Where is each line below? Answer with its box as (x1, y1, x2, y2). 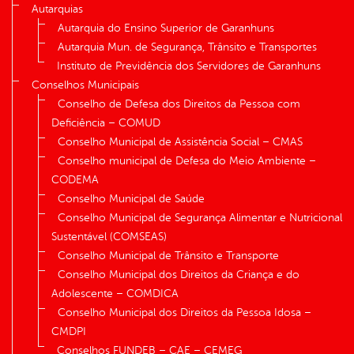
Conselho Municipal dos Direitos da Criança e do (58, 268, 299, 281)
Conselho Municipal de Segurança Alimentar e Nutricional (58, 211, 342, 224)
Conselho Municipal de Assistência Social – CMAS (58, 135, 303, 148)
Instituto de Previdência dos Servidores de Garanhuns (57, 59, 321, 72)
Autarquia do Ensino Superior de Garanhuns (58, 21, 274, 34)
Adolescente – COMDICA (51, 287, 179, 299)
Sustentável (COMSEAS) (51, 230, 167, 243)
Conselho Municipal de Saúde (58, 192, 205, 205)
